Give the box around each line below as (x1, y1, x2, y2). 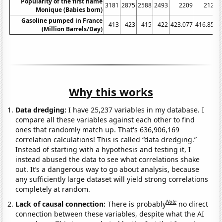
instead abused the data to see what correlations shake (15, 154, 200, 164)
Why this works (69, 84, 153, 99)
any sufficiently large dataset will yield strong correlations (15, 174, 209, 184)
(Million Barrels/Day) (42, 24, 103, 33)
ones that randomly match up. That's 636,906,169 (15, 124, 180, 134)
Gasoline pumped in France (21, 16, 103, 25)
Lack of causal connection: (15, 199, 108, 209)
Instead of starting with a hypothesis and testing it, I (15, 144, 191, 154)
